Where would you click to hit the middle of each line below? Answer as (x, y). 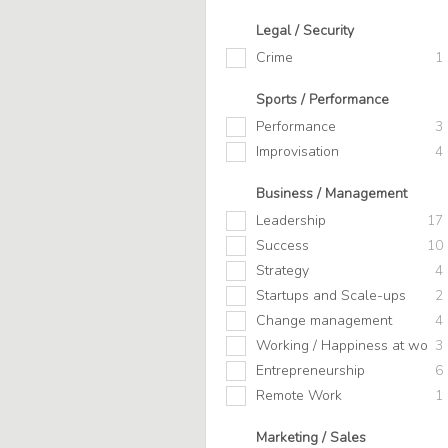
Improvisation (297, 152)
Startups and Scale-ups (331, 296)
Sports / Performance (322, 100)
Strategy (282, 271)
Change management (324, 321)
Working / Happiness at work (348, 346)
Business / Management (331, 194)
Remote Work (299, 396)
